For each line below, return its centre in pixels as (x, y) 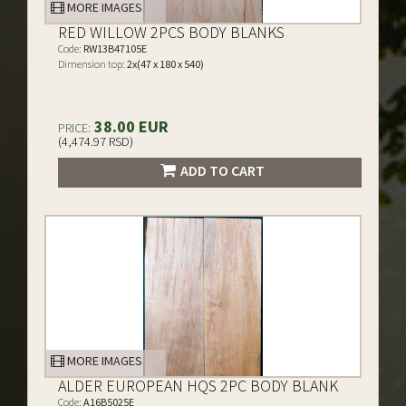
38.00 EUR (130, 126)
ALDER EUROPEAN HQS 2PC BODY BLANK (198, 386)
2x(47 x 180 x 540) (164, 64)
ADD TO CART (222, 170)
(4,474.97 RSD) (96, 141)
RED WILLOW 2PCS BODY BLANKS (171, 32)
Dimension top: (92, 64)
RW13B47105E (114, 48)
